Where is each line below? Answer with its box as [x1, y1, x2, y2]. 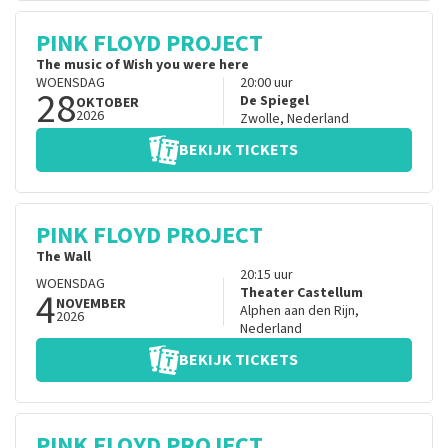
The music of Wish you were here [36, 55, 249, 76]
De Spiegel [239, 91, 309, 112]
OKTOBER [76, 93, 139, 114]
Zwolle [239, 109, 280, 130]
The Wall [36, 247, 91, 268]
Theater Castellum [239, 283, 363, 304]
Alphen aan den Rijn [239, 301, 355, 322]
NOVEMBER [56, 294, 126, 315]
